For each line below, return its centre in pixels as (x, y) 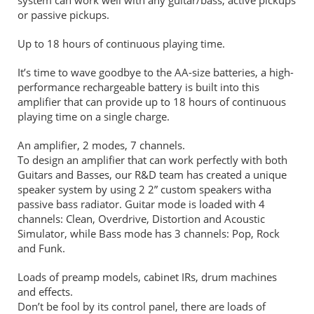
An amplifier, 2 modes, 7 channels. (101, 145)
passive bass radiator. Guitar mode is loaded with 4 (141, 204)
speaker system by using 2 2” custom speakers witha (144, 189)
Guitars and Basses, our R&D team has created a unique (152, 174)
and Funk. (41, 248)
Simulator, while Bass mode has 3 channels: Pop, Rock (149, 233)
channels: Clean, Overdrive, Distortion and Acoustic (141, 218)
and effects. (45, 291)
